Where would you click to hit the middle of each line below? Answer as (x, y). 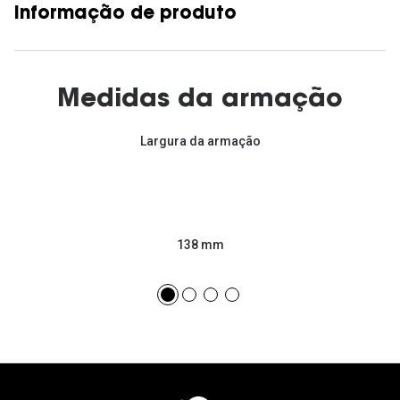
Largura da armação (200, 142)
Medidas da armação (200, 100)
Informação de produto (125, 15)
